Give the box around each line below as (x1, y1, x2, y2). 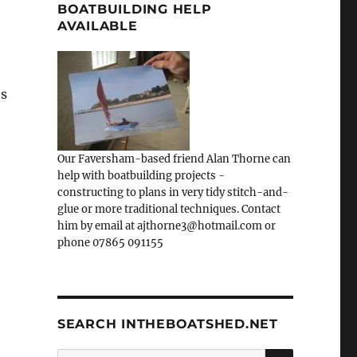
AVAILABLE (57, 18, 138, 34)
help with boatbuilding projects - (57, 169, 225, 183)
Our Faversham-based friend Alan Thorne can (57, 152, 291, 167)
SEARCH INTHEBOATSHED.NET (57, 316, 278, 332)
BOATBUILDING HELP (57, 2, 212, 18)
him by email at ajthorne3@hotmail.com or (57, 219, 276, 233)
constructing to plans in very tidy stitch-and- (57, 186, 288, 200)
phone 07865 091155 (57, 236, 163, 250)
